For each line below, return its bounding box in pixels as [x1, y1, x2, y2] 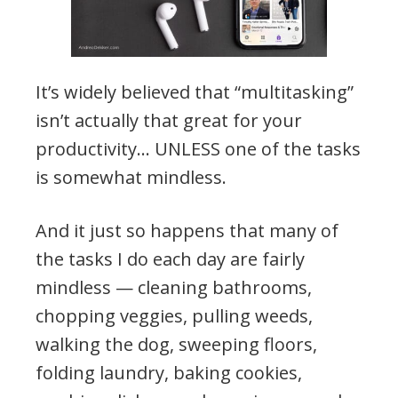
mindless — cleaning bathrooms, [36, 275, 312, 299]
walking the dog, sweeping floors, [36, 331, 317, 356]
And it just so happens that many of [36, 218, 338, 243]
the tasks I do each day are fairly [36, 246, 305, 271]
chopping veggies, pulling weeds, [36, 303, 313, 328]
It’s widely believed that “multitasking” [36, 79, 354, 104]
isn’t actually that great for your [36, 107, 302, 132]
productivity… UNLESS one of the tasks [36, 136, 361, 161]
